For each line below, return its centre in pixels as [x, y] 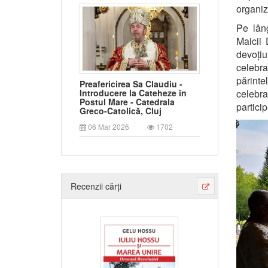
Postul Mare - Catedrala [127, 102]
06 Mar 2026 [108, 127]
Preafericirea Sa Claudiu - [131, 84]
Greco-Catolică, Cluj [121, 111]
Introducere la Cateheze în [133, 93]
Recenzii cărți [96, 186]
